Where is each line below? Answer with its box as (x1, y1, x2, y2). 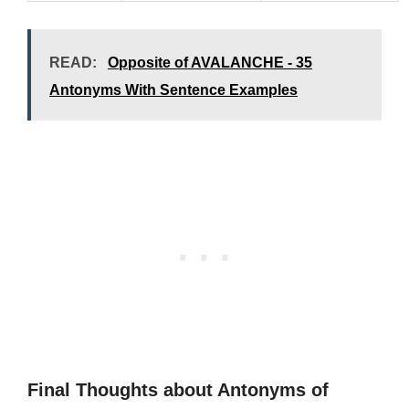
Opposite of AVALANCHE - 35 (108, 55, 312, 70)
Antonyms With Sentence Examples (49, 82, 298, 98)
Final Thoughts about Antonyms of (27, 380, 329, 400)
